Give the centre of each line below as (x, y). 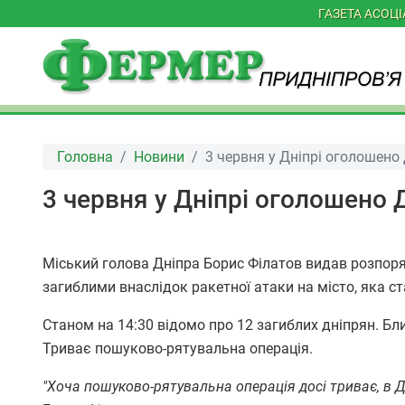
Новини (159, 156)
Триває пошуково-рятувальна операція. (178, 349)
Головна (85, 156)
